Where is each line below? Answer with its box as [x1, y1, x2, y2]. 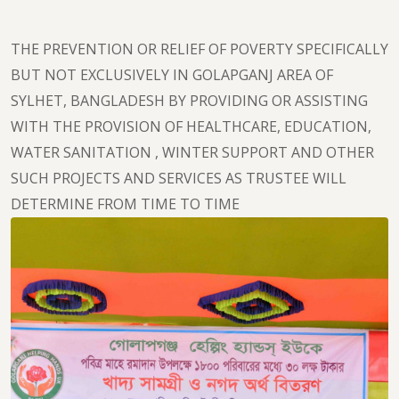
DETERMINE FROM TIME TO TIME [11, 194, 247, 214]
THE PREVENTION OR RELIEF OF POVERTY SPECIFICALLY [11, 39, 388, 59]
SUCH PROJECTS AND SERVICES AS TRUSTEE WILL [11, 168, 346, 188]
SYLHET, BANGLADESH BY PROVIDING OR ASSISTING [11, 91, 368, 110]
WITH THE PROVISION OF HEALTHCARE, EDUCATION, [11, 117, 371, 136]
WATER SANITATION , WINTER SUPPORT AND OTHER [11, 142, 374, 162]
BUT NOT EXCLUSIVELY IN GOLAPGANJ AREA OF [11, 65, 333, 85]
